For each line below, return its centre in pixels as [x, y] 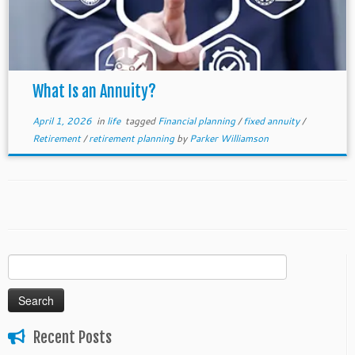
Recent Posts [73, 338]
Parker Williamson [229, 138]
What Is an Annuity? [94, 92]
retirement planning [132, 138]
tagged [140, 121]
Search [24, 262]
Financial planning [197, 121]
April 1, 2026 [62, 121]
